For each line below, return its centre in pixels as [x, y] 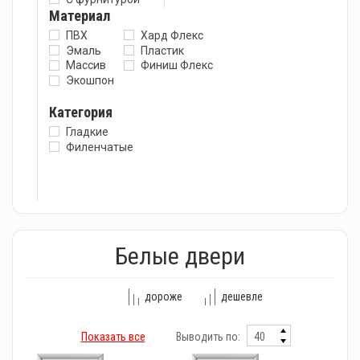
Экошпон [90, 81]
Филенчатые [100, 147]
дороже [164, 297]
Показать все [113, 337]
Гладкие [87, 131]
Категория [81, 112]
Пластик [162, 50]
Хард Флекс [172, 35]
